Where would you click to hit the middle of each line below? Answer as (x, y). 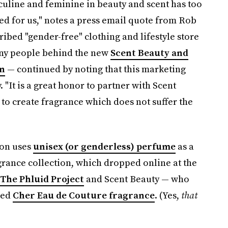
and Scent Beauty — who (136, 179)
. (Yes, (168, 195)
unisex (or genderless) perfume (104, 146)
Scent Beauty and (149, 53)
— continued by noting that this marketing (95, 69)
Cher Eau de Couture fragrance (83, 195)
